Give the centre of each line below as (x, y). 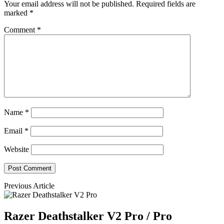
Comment (20, 29)
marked (17, 12)
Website (16, 149)
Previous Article (29, 185)
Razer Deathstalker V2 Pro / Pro (88, 216)
